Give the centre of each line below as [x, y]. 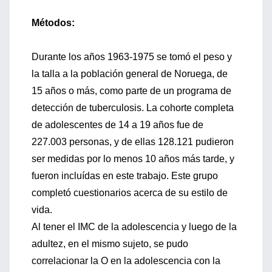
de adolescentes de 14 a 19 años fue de [117, 125]
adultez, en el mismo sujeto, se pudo [110, 244]
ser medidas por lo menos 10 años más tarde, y [133, 159]
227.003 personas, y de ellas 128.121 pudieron [133, 142]
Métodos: [53, 23]
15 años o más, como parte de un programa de [131, 91]
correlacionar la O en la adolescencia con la [126, 261]
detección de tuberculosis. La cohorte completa [133, 108]
